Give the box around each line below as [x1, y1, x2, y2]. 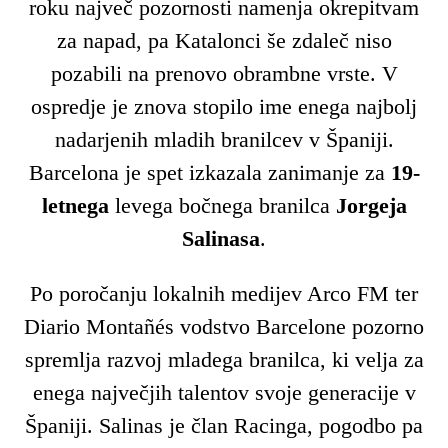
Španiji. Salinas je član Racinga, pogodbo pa [25, 413, 423, 439]
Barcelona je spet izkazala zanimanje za [28, 159, 391, 185]
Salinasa [182, 225, 260, 251]
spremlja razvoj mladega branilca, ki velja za [24, 347, 424, 373]
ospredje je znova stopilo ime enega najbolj [31, 93, 417, 119]
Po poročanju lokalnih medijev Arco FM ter [30, 281, 418, 307]
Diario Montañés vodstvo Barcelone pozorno [24, 314, 424, 340]
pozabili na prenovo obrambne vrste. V [50, 60, 398, 86]
